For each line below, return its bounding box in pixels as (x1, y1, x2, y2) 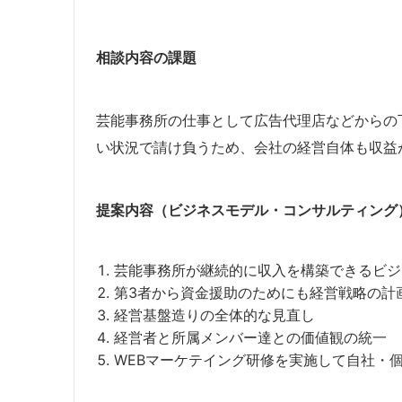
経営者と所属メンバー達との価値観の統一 (114, 328, 387, 347)
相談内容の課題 (96, 48, 197, 67)
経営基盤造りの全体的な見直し (114, 306, 315, 325)
